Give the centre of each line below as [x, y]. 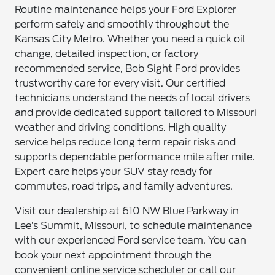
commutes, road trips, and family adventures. [124, 186]
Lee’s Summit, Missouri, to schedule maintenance [134, 226]
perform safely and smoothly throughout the [122, 24]
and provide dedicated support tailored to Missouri [136, 113]
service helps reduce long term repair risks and [126, 142]
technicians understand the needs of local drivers [133, 98]
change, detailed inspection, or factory [107, 54]
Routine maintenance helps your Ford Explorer [126, 10]
